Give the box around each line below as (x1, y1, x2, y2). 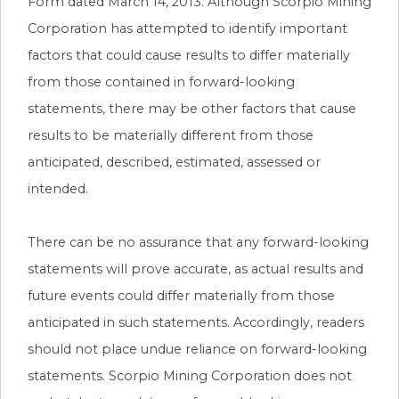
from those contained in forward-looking (28, 73, 295, 90)
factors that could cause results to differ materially (28, 46, 350, 63)
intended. (28, 180, 88, 197)
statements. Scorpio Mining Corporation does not (28, 367, 352, 384)
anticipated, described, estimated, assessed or (28, 153, 321, 170)
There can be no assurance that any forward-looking (28, 233, 369, 250)
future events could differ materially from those (28, 287, 335, 304)
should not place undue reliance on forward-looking (28, 340, 367, 357)
